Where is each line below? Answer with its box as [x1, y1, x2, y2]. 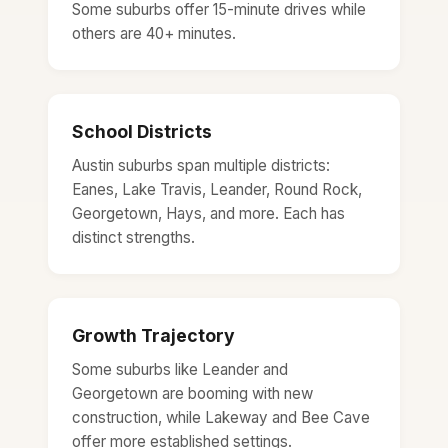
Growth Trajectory [72, 324, 235, 346]
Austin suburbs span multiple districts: [72, 155, 330, 175]
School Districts [72, 120, 212, 142]
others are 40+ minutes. [72, 23, 236, 43]
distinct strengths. [72, 227, 195, 247]
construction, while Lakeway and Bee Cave [72, 407, 370, 427]
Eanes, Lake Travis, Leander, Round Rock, [72, 179, 362, 199]
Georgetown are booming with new [72, 383, 313, 403]
